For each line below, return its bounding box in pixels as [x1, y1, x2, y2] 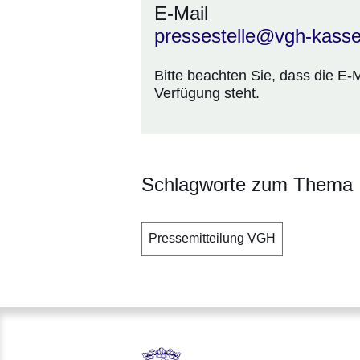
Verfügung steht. [154, 85, 260, 102]
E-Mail [154, 2, 208, 25]
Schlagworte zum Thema [141, 174, 353, 196]
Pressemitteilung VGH [149, 231, 276, 246]
